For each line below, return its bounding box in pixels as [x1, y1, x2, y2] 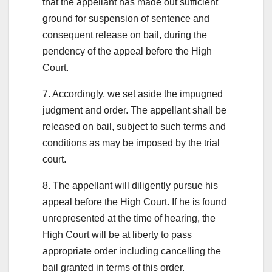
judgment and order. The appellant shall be [42, 104, 226, 115]
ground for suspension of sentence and [42, 13, 209, 24]
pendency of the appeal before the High [42, 46, 212, 56]
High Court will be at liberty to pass [42, 229, 192, 240]
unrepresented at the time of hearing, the [42, 212, 216, 223]
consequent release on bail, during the [42, 29, 207, 40]
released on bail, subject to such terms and [42, 121, 226, 132]
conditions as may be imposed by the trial [42, 137, 220, 148]
